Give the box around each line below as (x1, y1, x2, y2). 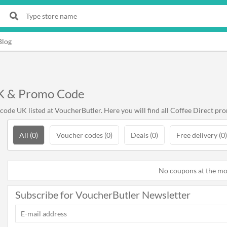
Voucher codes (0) (56, 131, 112, 139)
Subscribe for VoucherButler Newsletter (15, 188, 191, 201)
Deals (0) (131, 131, 158, 139)
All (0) (19, 131, 38, 139)
